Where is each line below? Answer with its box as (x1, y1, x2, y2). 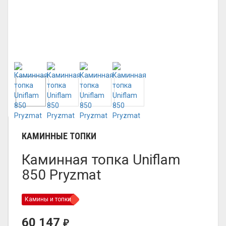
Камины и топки (25, 196, 71, 203)
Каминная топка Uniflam (22, 151, 180, 168)
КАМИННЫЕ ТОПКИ (22, 131, 96, 141)
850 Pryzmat (22, 166, 101, 183)
